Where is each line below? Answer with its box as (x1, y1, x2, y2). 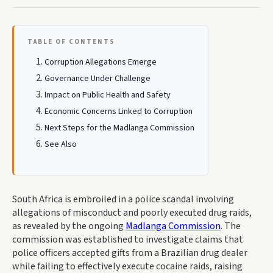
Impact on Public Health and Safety (44, 89, 171, 101)
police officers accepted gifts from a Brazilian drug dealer (12, 246, 247, 260)
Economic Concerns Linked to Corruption (44, 105, 193, 118)
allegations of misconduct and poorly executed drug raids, (12, 206, 252, 219)
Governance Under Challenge (44, 73, 151, 85)
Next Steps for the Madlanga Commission (44, 122, 194, 134)
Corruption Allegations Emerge (44, 56, 157, 68)
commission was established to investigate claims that (12, 233, 243, 246)
